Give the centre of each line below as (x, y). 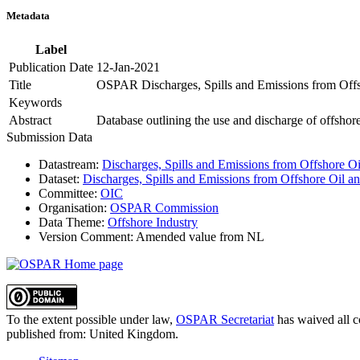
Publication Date (51, 67)
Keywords (35, 103)
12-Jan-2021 (128, 67)
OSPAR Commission (164, 208)
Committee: (68, 194)
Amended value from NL (199, 237)
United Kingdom (132, 334)
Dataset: (59, 179)
